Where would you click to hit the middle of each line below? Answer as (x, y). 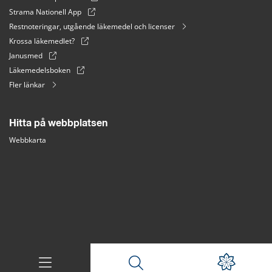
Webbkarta (28, 140)
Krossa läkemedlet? (42, 41)
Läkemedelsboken (40, 70)
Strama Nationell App (45, 12)
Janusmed (26, 55)
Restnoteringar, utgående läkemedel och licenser (92, 26)
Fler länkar (27, 84)
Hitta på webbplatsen (58, 123)
